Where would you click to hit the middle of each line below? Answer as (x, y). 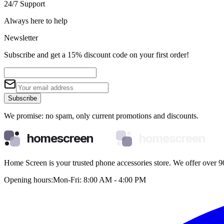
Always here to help (36, 20)
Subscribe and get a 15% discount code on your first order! (96, 54)
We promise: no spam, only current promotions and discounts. (101, 115)
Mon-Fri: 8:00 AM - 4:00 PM (99, 179)
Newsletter (21, 37)
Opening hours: (28, 179)
